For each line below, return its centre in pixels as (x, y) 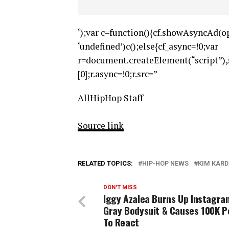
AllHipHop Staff (110, 98)
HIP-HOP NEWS (165, 163)
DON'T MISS (120, 187)
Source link (101, 125)
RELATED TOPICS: (105, 163)
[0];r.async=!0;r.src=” (118, 74)
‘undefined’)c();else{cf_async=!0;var (148, 46)
